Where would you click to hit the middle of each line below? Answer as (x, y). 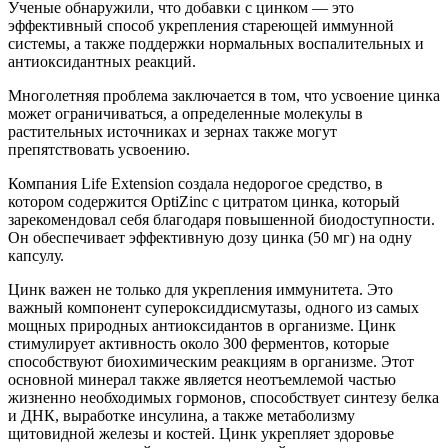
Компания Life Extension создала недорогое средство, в (195, 184)
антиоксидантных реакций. (102, 62)
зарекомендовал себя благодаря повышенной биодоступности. (221, 220)
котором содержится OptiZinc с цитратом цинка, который (204, 202)
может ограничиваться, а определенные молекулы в (185, 114)
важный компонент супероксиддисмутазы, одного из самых (213, 308)
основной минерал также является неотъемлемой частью (202, 380)
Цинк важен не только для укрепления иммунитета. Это (200, 290)
